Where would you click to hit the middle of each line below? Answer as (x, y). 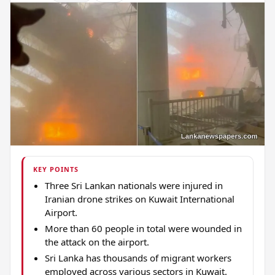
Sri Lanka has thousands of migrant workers (138, 258)
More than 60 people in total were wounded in (143, 229)
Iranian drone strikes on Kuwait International (139, 199)
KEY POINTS (56, 169)
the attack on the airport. (97, 242)
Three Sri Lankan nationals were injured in (134, 186)
